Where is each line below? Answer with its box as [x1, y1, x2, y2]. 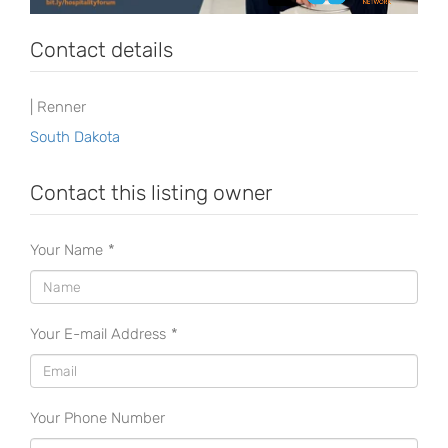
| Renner [30, 98, 86, 117]
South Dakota [30, 128, 120, 147]
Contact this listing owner [30, 180, 272, 206]
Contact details [30, 37, 173, 63]
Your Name [30, 241, 103, 260]
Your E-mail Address [30, 325, 166, 344]
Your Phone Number [30, 409, 165, 428]
